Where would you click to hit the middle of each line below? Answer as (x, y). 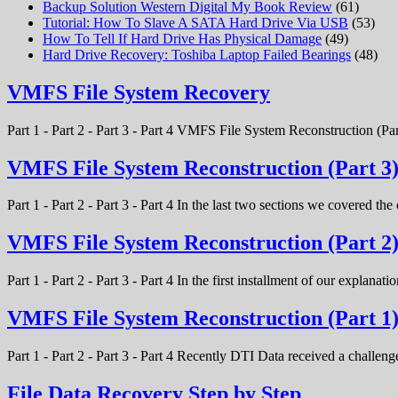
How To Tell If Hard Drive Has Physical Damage (182, 38)
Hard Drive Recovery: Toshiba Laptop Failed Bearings (197, 54)
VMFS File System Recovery (139, 92)
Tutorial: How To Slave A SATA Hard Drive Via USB (195, 22)
